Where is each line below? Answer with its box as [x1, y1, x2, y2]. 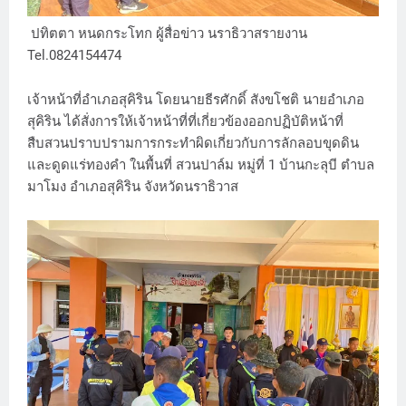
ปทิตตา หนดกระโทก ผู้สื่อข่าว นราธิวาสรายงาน [27, 24, 307, 42]
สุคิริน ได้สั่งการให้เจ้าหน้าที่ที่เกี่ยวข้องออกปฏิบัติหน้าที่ [27, 112, 343, 130]
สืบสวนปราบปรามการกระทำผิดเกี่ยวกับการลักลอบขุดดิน [27, 134, 359, 151]
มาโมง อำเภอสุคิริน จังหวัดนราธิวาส [27, 178, 238, 195]
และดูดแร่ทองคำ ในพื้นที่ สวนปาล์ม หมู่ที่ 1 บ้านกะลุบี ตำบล [27, 156, 374, 173]
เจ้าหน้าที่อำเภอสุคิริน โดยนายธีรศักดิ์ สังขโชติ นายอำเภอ [27, 91, 364, 108]
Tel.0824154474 [27, 46, 125, 63]
